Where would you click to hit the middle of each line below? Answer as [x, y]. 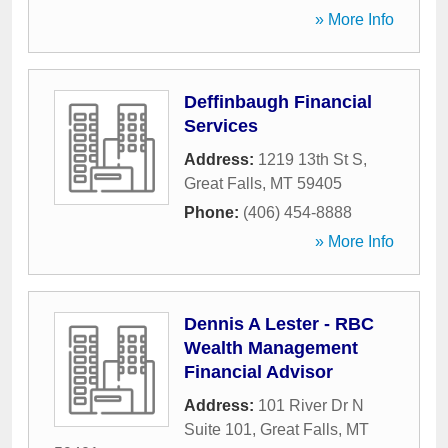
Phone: [213, 212]
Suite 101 [218, 429]
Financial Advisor [258, 372]
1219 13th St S [310, 159]
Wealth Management [271, 348]
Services [221, 126]
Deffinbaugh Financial [278, 102]
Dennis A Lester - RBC [279, 324]
